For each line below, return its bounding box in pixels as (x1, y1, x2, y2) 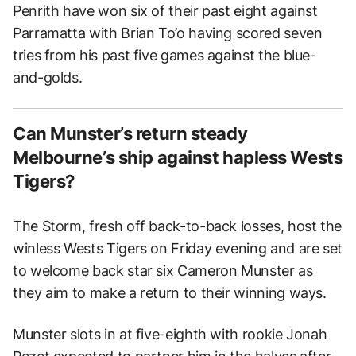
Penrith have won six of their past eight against (13, 2, 318, 19)
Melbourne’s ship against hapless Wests (13, 146, 343, 168)
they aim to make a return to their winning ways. (13, 284, 327, 301)
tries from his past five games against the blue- (13, 46, 316, 64)
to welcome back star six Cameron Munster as (13, 261, 313, 279)
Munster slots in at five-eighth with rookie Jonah (13, 325, 327, 342)
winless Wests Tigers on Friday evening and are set (13, 239, 343, 257)
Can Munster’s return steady (13, 122, 248, 144)
